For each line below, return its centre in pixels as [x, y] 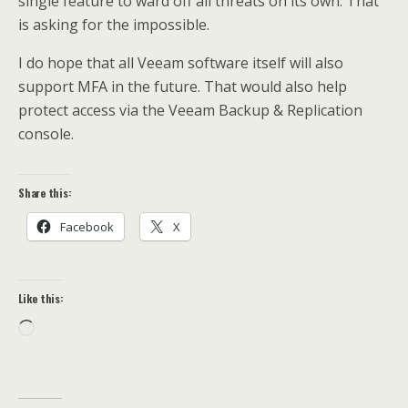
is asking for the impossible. [114, 24]
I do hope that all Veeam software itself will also [181, 62]
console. [46, 133]
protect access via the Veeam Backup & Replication [190, 110]
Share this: [45, 192]
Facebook [87, 226]
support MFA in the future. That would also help [183, 86]
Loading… [66, 329]
